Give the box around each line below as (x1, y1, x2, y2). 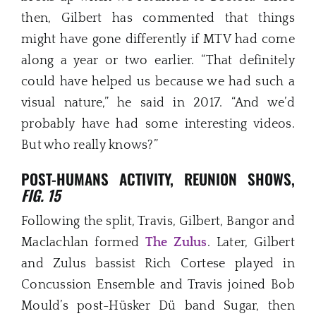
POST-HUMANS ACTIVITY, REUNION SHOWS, (21, 168, 295, 190)
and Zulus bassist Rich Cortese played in (21, 256, 295, 271)
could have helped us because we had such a (21, 75, 295, 90)
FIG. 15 (21, 184, 61, 207)
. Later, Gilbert (207, 235, 295, 250)
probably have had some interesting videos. (21, 117, 295, 132)
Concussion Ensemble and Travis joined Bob (21, 277, 295, 292)
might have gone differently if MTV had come (21, 32, 295, 47)
